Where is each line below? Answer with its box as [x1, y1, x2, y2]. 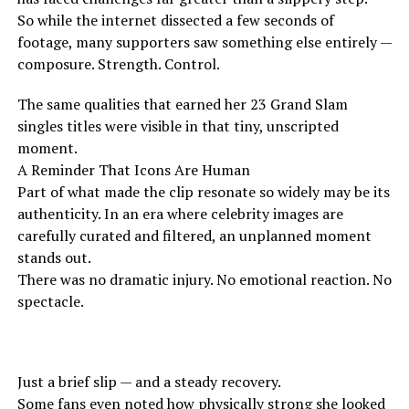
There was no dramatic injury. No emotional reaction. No [16, 268, 392, 289]
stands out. [16, 246, 91, 267]
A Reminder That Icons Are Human [16, 159, 250, 180]
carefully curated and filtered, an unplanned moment [16, 225, 372, 246]
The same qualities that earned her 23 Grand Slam [16, 93, 348, 114]
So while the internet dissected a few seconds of [16, 9, 334, 30]
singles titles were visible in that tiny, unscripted [16, 115, 339, 136]
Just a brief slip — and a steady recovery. [16, 371, 281, 392]
